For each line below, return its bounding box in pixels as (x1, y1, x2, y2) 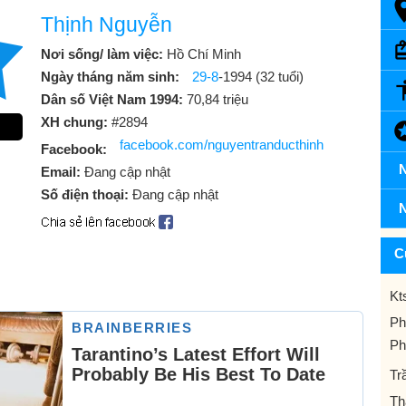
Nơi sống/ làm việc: (41, 46, 167, 62)
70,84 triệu (187, 92, 248, 107)
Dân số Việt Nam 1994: (41, 92, 187, 107)
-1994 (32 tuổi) (218, 69, 304, 84)
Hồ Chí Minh (167, 46, 241, 62)
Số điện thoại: (41, 187, 132, 202)
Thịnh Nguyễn (41, 14, 172, 36)
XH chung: (41, 114, 108, 130)
